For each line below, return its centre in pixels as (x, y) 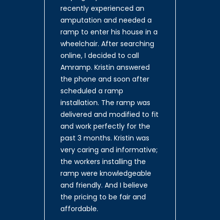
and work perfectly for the (105, 126)
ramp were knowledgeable (106, 174)
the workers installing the (103, 162)
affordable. (79, 209)
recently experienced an (102, 9)
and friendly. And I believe (104, 185)
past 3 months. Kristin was (105, 138)
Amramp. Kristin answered (105, 68)
